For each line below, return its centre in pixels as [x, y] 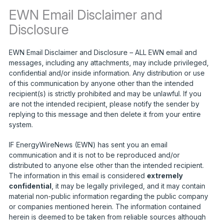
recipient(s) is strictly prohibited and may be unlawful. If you [105, 93]
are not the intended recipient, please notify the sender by [104, 104]
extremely [165, 175]
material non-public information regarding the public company [108, 196]
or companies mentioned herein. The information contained [105, 206]
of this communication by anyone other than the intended [101, 83]
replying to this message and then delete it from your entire [105, 114]
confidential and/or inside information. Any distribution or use [107, 73]
